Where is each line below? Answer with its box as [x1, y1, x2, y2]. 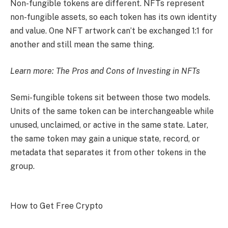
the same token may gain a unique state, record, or [10, 133, 200, 144]
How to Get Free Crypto [10, 201, 103, 211]
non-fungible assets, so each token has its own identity [10, 12, 217, 22]
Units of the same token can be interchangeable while [10, 106, 214, 116]
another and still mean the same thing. [10, 40, 154, 50]
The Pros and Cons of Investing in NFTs [56, 66, 200, 76]
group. [10, 161, 35, 171]
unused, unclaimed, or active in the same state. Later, [10, 120, 208, 130]
